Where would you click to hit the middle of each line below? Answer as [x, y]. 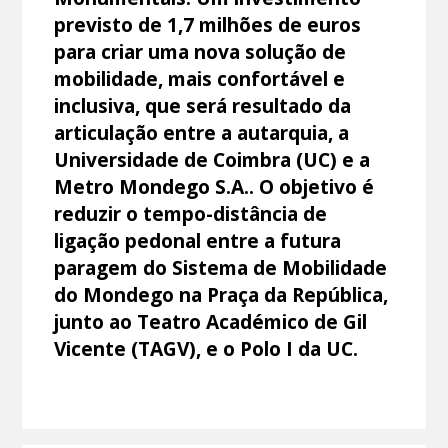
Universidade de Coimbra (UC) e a [212, 159]
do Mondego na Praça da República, [221, 294]
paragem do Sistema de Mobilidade [221, 267]
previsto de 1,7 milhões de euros [208, 24]
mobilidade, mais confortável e [200, 78]
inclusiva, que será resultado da [203, 105]
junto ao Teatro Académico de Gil [211, 321]
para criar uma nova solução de [200, 51]
